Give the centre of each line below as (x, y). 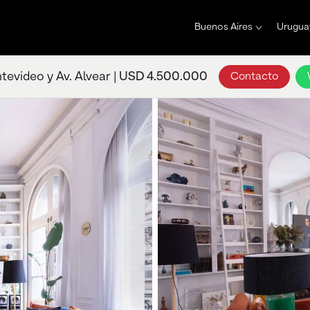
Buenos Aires (223, 27)
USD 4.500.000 (163, 76)
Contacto (254, 76)
